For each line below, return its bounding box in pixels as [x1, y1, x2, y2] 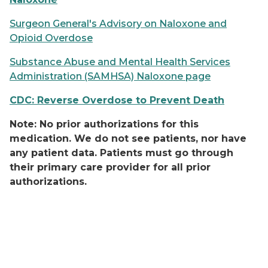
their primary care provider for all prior [10, 162, 211, 173]
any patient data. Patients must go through [10, 147, 233, 159]
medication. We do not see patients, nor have [10, 133, 246, 144]
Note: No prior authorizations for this [10, 118, 199, 130]
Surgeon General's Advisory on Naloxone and [10, 18, 227, 29]
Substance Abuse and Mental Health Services [10, 56, 230, 68]
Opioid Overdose [10, 32, 93, 44]
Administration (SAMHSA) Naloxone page [10, 71, 211, 82]
